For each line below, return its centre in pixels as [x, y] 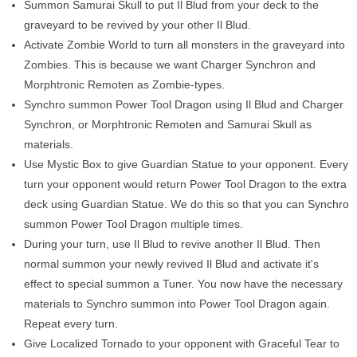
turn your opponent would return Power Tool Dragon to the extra [185, 184]
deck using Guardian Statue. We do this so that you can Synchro [186, 204]
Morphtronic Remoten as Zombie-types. [124, 84]
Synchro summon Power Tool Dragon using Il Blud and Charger [184, 104]
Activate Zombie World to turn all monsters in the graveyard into [184, 44]
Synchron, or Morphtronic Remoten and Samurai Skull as [168, 124]
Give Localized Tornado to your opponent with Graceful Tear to [182, 343]
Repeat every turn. [71, 323]
